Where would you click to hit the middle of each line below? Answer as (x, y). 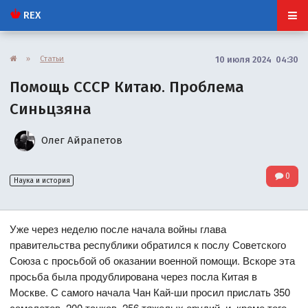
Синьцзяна (51, 109)
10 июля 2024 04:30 (256, 59)
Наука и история (42, 180)
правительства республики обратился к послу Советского (148, 245)
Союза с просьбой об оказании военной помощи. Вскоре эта (153, 261)
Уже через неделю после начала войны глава (118, 229)
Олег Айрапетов (81, 140)
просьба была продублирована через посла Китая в (134, 276)
